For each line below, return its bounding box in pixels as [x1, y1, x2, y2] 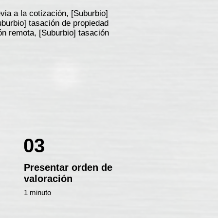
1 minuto [24, 188, 51, 197]
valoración [24, 173, 73, 184]
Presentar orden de [24, 162, 112, 173]
